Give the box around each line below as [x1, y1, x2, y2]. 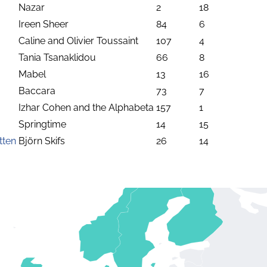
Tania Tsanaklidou [18, 51, 96, 63]
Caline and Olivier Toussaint [18, 35, 138, 46]
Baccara [18, 85, 55, 97]
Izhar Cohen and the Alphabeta [18, 101, 154, 113]
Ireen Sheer [18, 18, 69, 30]
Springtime [18, 118, 66, 130]
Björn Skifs [18, 135, 65, 147]
